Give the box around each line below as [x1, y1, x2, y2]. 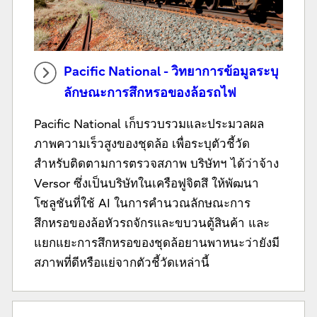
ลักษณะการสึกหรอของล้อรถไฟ [63, 85, 236, 100]
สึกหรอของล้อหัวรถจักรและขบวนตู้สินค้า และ [33, 216, 270, 230]
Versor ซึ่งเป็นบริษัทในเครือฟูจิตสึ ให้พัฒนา [33, 176, 259, 190]
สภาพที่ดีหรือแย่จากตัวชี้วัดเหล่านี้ [33, 255, 209, 270]
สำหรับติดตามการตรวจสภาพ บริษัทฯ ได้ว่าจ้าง [33, 156, 279, 171]
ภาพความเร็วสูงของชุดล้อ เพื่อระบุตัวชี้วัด [33, 137, 250, 151]
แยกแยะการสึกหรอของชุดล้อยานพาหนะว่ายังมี [33, 236, 279, 250]
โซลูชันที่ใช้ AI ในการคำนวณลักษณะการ [33, 196, 250, 210]
